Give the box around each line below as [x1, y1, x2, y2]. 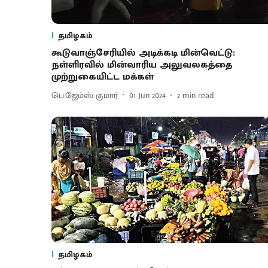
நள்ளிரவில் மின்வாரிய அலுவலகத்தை [51, 57, 233, 74]
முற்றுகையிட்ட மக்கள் [51, 69, 154, 86]
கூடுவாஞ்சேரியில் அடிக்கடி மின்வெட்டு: [51, 45, 235, 62]
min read [182, 88, 214, 102]
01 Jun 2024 [129, 88, 166, 102]
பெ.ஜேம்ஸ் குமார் [51, 88, 118, 102]
